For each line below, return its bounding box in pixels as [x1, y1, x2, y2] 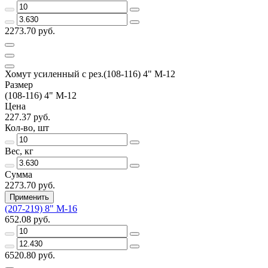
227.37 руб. [5, 111, 50, 122]
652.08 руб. [5, 214, 50, 224]
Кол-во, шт [5, 122, 49, 133]
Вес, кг [5, 145, 33, 156]
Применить [10, 192, 49, 202]
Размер [5, 79, 33, 90]
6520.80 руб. [5, 249, 55, 260]
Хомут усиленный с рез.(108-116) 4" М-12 [5, 68, 175, 79]
